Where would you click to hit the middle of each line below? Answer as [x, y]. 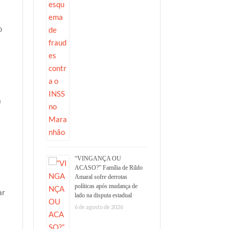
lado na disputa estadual [103, 196]
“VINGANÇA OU [98, 159]
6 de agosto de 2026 [99, 207]
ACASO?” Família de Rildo [108, 168]
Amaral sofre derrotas [101, 177]
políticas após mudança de [106, 186]
